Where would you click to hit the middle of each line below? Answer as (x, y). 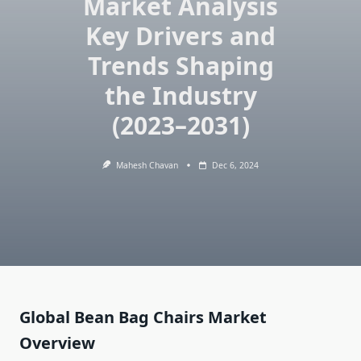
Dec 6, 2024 (235, 165)
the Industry (180, 95)
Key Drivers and (180, 36)
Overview (57, 343)
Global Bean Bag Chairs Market (143, 317)
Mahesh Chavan (147, 165)
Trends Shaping (180, 66)
